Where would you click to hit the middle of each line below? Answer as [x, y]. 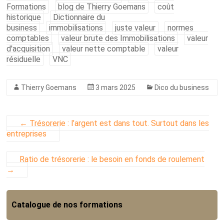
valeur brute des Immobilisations [118, 38]
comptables [28, 38]
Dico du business [182, 87]
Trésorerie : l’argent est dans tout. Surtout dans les [118, 123]
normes [181, 27]
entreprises [27, 133]
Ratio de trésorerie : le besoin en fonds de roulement [112, 159]
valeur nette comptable [104, 48]
